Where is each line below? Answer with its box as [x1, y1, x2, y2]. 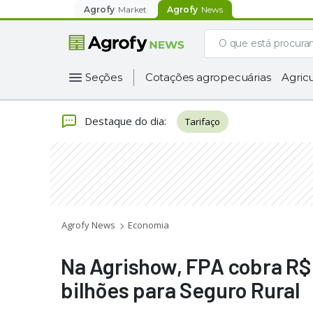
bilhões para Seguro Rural [61, 277, 300, 303]
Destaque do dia [85, 113, 164, 128]
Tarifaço [185, 115, 220, 128]
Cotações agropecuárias [145, 71, 271, 84]
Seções [85, 71, 122, 84]
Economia [128, 219, 169, 231]
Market [118, 3, 147, 15]
